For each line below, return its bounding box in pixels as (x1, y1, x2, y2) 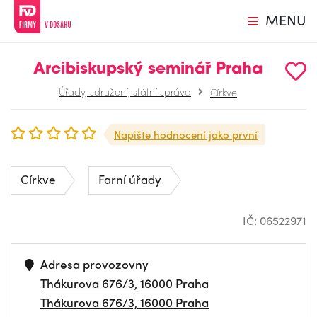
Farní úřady (98, 171, 161, 188)
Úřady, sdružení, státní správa (59, 84, 191, 98)
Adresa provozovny (40, 255, 149, 272)
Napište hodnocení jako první (114, 127, 258, 142)
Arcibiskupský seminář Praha (33, 62, 263, 78)
